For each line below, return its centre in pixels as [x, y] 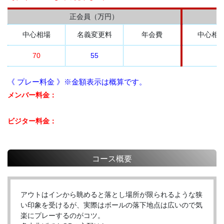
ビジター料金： [32, 121]
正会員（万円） [94, 17]
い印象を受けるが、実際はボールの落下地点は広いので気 [111, 205]
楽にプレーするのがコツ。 [62, 216]
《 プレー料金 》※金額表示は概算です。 [77, 82]
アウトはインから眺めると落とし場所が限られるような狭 [111, 195]
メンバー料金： [32, 95]
